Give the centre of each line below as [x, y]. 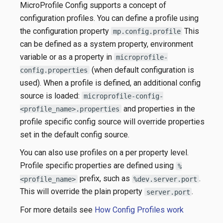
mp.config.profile [147, 31]
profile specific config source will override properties [112, 121]
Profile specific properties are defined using [98, 166]
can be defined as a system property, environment [107, 44]
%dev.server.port [165, 179]
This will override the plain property [82, 192]
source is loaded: [51, 96]
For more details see [57, 210]
